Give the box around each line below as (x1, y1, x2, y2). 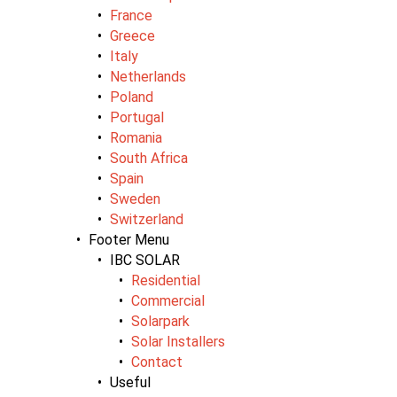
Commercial (131, 292, 205, 309)
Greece (110, 27, 155, 44)
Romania (110, 128, 162, 146)
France (110, 6, 152, 24)
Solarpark (131, 312, 190, 330)
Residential (131, 271, 200, 289)
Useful (110, 373, 151, 391)
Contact (131, 353, 183, 370)
